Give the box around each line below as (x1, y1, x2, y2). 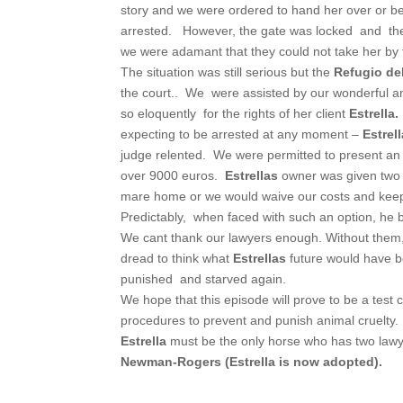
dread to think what (121, 250, 234, 265)
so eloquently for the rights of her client (121, 105, 346, 121)
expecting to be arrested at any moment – (121, 126, 363, 141)
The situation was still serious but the (121, 64, 335, 79)
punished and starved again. (121, 271, 287, 286)
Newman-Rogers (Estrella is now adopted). (121, 354, 383, 369)
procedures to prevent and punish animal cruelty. (121, 312, 399, 327)
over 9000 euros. (121, 167, 222, 183)
